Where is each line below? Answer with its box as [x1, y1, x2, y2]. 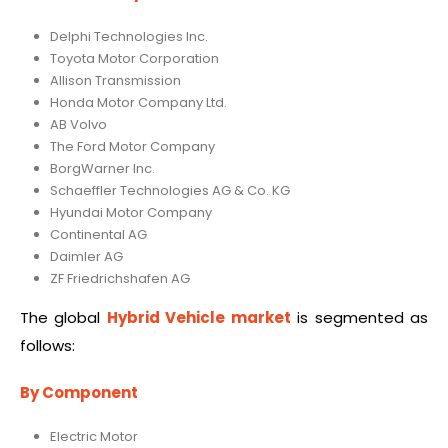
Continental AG [49, 224, 147, 244]
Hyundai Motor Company [49, 202, 212, 222]
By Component [20, 382, 138, 404]
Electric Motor [49, 426, 138, 446]
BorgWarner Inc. [49, 158, 155, 178]
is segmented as [290, 307, 429, 329]
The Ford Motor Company [49, 136, 215, 156]
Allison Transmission [49, 70, 181, 90]
